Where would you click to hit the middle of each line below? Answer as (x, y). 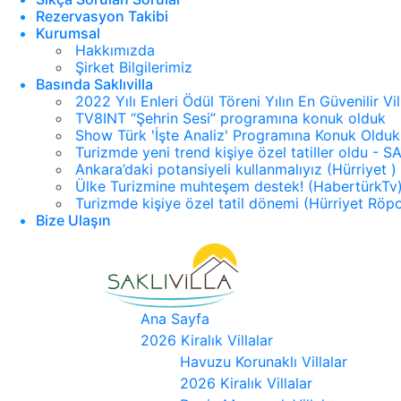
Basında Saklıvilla (94, 84)
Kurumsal (68, 33)
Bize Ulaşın (73, 220)
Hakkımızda (115, 50)
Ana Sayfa (175, 319)
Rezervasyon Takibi (102, 16)
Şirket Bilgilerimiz (134, 67)
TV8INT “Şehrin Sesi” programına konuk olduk (230, 118)
